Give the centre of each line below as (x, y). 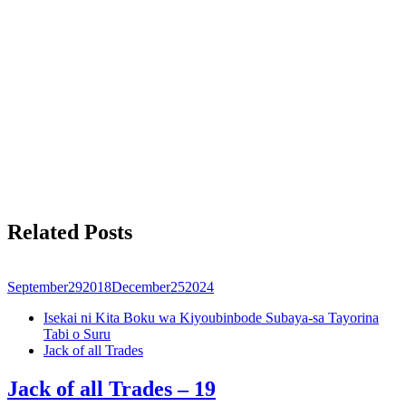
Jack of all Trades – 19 (111, 388)
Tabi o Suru (77, 334)
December (141, 287)
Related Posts (70, 232)
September (38, 287)
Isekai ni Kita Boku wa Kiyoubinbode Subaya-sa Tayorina (211, 318)
